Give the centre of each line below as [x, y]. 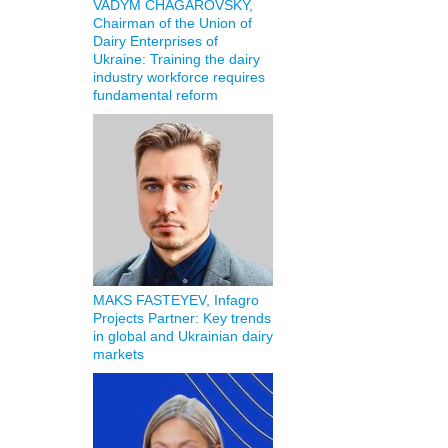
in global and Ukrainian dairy [182, 336]
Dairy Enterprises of [155, 41]
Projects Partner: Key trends [181, 318]
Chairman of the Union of [172, 23]
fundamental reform [155, 95]
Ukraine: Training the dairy [176, 59]
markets [118, 354]
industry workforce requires [178, 77]
